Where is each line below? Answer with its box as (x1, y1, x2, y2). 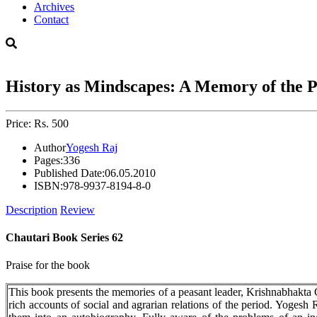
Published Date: (34, 166, 105, 179)
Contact (34, 13, 69, 25)
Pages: (34, 154, 63, 166)
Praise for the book (6, 259, 90, 272)
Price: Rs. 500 (6, 117, 69, 129)
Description (6, 203, 57, 216)
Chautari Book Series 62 (6, 231, 123, 244)
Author (34, 141, 66, 154)
